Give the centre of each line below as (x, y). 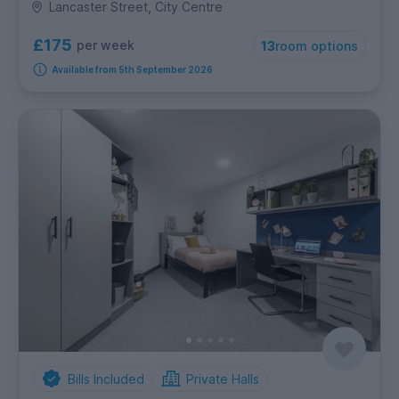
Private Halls (223, 379)
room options (317, 46)
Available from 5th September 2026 (132, 70)
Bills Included (106, 379)
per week (105, 45)
